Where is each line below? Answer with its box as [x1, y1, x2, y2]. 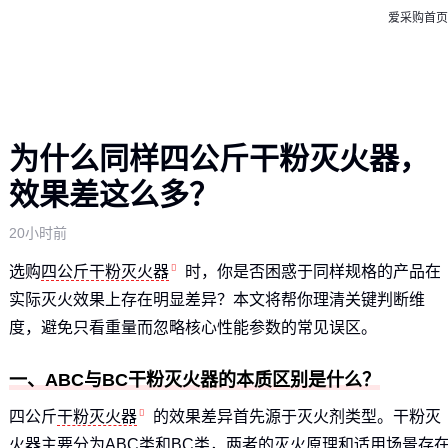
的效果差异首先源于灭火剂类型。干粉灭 [152, 408, 441, 425]
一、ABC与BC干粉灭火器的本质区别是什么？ [8, 370, 380, 390]
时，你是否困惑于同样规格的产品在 [184, 263, 441, 280]
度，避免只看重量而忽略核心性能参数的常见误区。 [8, 319, 377, 336]
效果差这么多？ [8, 178, 219, 211]
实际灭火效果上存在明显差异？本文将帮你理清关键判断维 [8, 291, 425, 308]
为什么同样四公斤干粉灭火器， [8, 142, 429, 175]
